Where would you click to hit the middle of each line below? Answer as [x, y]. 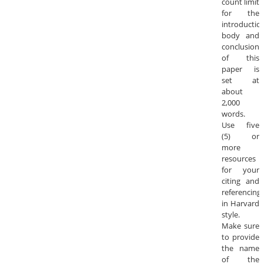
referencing [241, 192]
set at [240, 80]
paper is [240, 69]
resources [239, 159]
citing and [240, 181]
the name [240, 248]
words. [233, 114]
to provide [240, 237]
